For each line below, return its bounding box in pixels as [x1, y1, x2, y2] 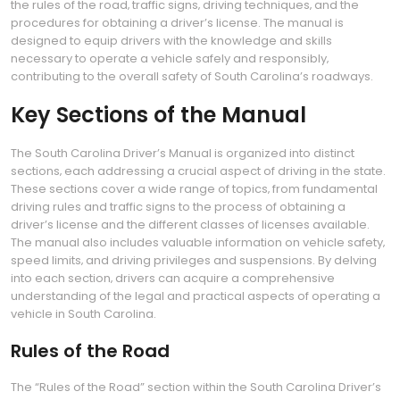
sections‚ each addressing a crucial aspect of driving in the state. [11, 162, 386, 179]
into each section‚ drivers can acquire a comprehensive [11, 270, 335, 287]
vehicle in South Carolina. [11, 305, 156, 322]
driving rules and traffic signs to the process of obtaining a [11, 198, 346, 215]
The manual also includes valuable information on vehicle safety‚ [11, 234, 385, 251]
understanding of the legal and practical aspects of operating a [11, 287, 380, 304]
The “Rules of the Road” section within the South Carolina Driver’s [11, 379, 381, 396]
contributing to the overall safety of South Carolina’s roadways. [11, 68, 373, 85]
